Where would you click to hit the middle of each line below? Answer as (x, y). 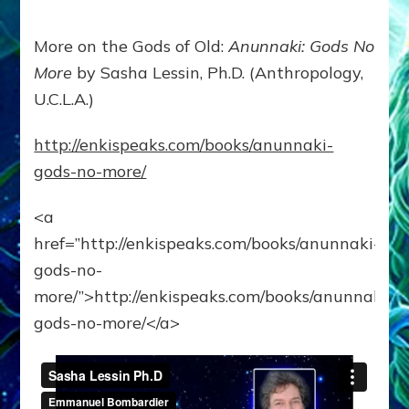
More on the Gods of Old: (131, 47)
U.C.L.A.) (64, 100)
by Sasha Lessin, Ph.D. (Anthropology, (220, 73)
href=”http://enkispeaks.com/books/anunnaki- (207, 244)
